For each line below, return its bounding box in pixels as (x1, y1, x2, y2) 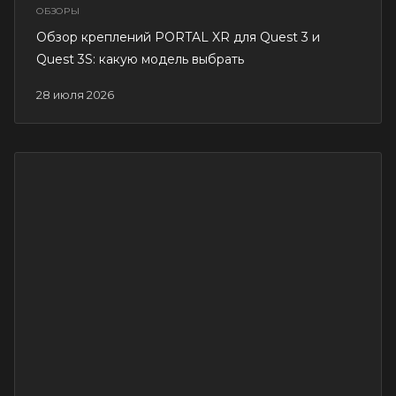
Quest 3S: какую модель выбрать (36, 51, 244, 68)
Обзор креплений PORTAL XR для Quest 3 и (36, 29, 320, 46)
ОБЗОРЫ (36, 5, 80, 18)
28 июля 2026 (42, 88, 114, 103)
